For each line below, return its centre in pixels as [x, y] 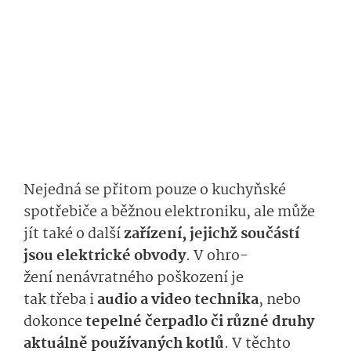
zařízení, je [163, 235]
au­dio [117, 300]
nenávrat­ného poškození [143, 279]
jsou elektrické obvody [105, 257]
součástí [268, 235]
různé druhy [270, 322]
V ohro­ [221, 257]
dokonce [54, 322]
